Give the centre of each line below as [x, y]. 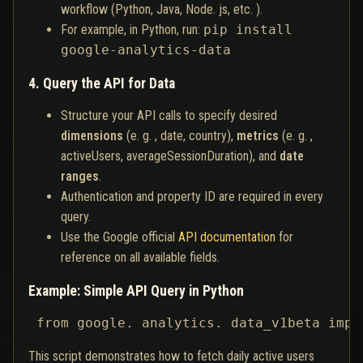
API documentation [227, 237]
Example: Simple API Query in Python [136, 291]
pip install [248, 30]
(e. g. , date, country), [180, 136]
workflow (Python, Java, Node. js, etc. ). [162, 10]
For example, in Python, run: [132, 30]
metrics [258, 136]
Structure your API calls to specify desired [169, 116]
